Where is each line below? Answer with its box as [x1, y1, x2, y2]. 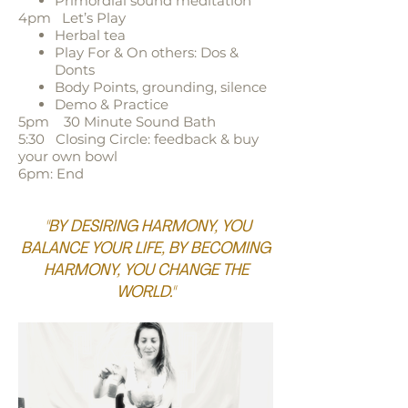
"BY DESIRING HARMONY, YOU [40, 218, 251, 236]
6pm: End [18, 164, 84, 182]
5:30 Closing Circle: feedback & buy [18, 129, 259, 148]
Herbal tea [55, 25, 126, 44]
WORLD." [117, 283, 175, 301]
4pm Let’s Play [18, 8, 126, 26]
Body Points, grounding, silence [55, 77, 267, 96]
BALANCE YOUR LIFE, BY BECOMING [21, 240, 270, 258]
